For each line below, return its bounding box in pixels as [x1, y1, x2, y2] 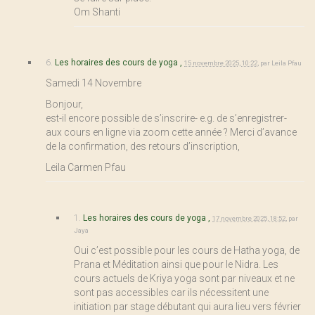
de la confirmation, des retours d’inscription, [46, 140, 240, 152]
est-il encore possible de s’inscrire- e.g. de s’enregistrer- [46, 112, 287, 124]
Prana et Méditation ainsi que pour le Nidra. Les [74, 258, 278, 270]
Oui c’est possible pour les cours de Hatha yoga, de [74, 244, 300, 256]
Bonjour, [46, 98, 83, 110]
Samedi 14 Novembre [46, 77, 141, 89]
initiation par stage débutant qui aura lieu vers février [74, 300, 301, 312]
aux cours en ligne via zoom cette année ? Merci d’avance [46, 126, 297, 138]
